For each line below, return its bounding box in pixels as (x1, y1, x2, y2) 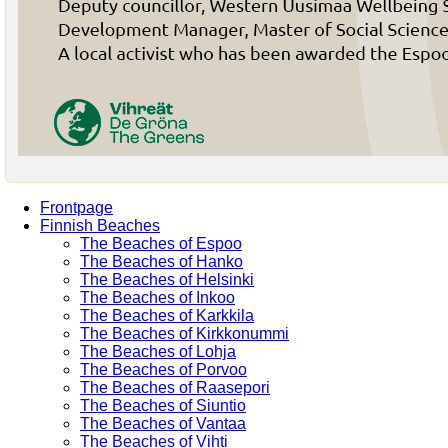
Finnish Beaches (40, 216, 160, 234)
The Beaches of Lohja (80, 342, 236, 360)
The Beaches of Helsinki (80, 270, 254, 288)
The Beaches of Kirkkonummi (80, 324, 289, 342)
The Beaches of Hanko (80, 252, 243, 270)
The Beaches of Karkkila (80, 306, 254, 324)
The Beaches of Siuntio (80, 396, 246, 414)
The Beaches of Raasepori (80, 378, 270, 396)
